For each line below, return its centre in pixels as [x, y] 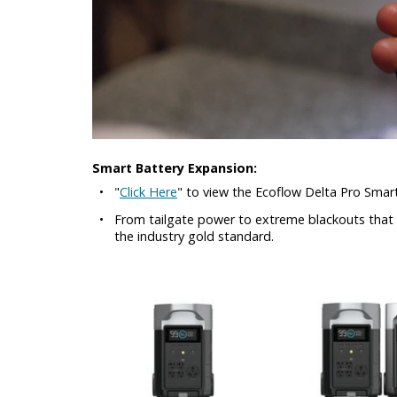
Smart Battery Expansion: [175, 167]
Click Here [148, 191]
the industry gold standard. [194, 236]
